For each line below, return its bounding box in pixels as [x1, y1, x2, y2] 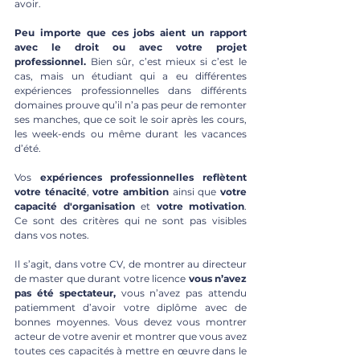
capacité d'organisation [14, 199, 135, 212]
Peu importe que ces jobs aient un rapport [14, 26, 247, 39]
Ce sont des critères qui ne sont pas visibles [14, 214, 247, 227]
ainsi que [169, 185, 221, 198]
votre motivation [156, 199, 244, 212]
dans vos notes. [14, 228, 92, 241]
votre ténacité [14, 185, 87, 198]
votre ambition [92, 185, 170, 198]
